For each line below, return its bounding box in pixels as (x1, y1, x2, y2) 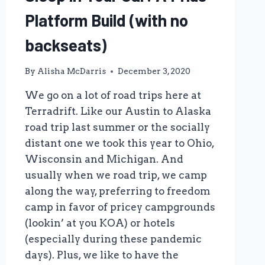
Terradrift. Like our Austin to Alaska (24, 105, 211, 118)
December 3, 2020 (117, 66, 190, 76)
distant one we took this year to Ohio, (24, 137, 214, 150)
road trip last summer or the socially (24, 121, 210, 134)
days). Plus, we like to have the (24, 249, 179, 261)
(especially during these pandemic (24, 233, 202, 245)
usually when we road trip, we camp (24, 169, 207, 182)
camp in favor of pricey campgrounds (24, 201, 215, 214)
